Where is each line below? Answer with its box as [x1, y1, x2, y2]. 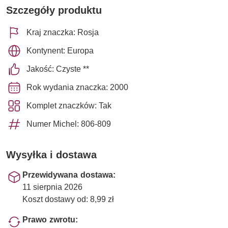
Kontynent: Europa [26, 45, 94, 55]
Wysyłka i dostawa [6, 148, 97, 161]
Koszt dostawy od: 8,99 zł [22, 194, 114, 204]
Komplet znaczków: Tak [26, 100, 111, 110]
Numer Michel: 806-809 [26, 119, 111, 129]
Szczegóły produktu [6, 4, 102, 16]
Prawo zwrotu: [22, 214, 78, 224]
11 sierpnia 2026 [22, 182, 82, 192]
